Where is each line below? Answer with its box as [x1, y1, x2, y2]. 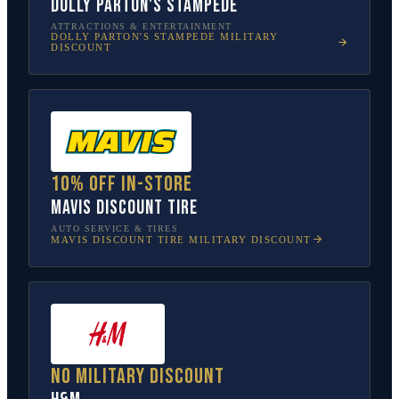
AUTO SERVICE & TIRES [51, 224, 178, 233]
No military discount [51, 363, 224, 389]
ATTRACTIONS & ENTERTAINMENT [51, 21, 232, 31]
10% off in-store [51, 171, 192, 197]
